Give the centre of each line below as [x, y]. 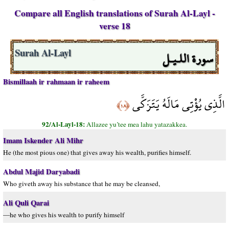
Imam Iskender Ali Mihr [43, 140]
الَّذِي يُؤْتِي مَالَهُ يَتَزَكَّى [177, 104]
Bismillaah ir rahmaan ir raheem [56, 82]
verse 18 [114, 26]
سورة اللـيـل [188, 59]
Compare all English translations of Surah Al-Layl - [114, 13]
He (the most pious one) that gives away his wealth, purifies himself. [97, 152]
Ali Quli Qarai [26, 203]
